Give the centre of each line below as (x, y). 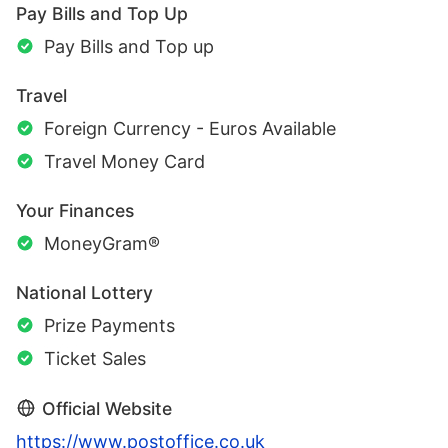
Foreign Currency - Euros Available (190, 129)
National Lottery (84, 293)
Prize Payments (109, 326)
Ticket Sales (95, 359)
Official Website (107, 409)
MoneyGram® (102, 244)
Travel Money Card (124, 162)
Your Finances (75, 211)
